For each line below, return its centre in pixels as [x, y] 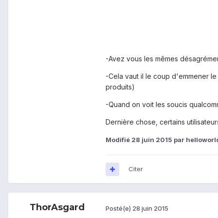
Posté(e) [119, 208]
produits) [120, 87]
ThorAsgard [57, 208]
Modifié [118, 140]
